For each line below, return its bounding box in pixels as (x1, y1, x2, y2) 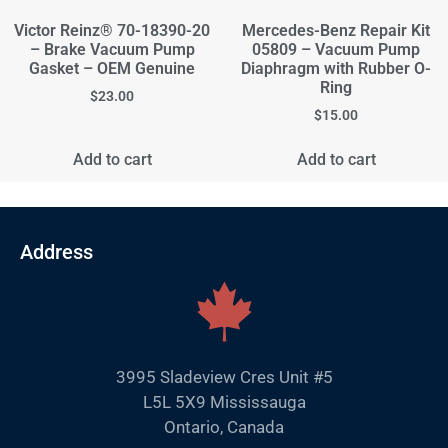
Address (20, 239, 93, 264)
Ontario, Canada (164, 416, 284, 437)
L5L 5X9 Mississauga (142, 391, 306, 412)
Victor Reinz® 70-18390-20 (14, 20, 210, 40)
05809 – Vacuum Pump (252, 39, 420, 59)
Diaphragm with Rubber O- (241, 58, 431, 78)
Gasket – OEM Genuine (29, 58, 195, 78)
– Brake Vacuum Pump (29, 39, 195, 59)
